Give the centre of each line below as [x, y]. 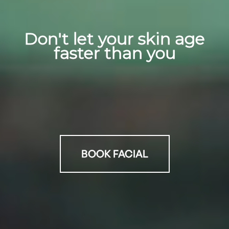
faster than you [114, 53]
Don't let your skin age [114, 39]
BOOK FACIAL [114, 154]
